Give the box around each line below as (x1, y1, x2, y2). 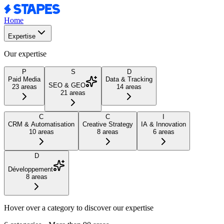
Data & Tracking (105, 75, 152, 83)
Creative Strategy (82, 120, 133, 128)
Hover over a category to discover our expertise (4, 203, 153, 212)
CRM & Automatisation (8, 120, 74, 128)
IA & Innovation (141, 120, 186, 128)
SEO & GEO (48, 81, 85, 89)
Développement (8, 165, 53, 173)
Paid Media (8, 75, 40, 83)
